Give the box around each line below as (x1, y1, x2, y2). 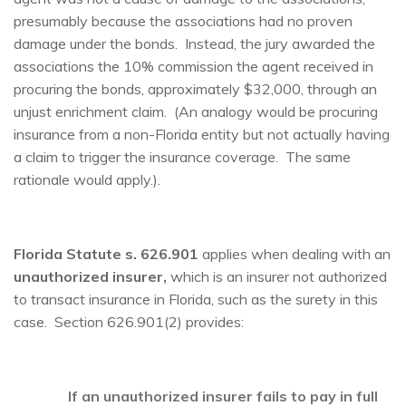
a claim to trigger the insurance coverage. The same (14, 147, 351, 166)
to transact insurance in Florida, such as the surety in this (14, 289, 378, 308)
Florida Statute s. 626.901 (14, 244, 198, 263)
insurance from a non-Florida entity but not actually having (14, 124, 390, 143)
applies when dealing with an (198, 244, 391, 263)
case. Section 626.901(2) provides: (14, 312, 244, 331)
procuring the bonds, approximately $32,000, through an (14, 79, 377, 98)
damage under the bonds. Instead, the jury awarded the (14, 34, 375, 53)
